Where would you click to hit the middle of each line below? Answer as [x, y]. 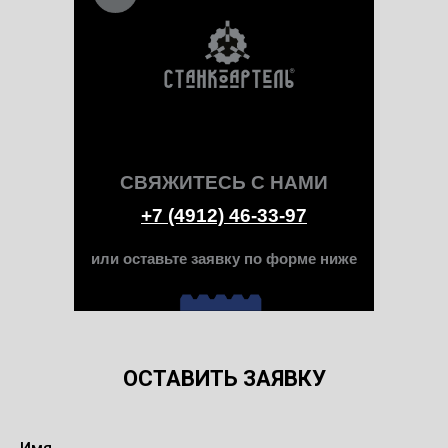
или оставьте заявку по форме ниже [224, 259]
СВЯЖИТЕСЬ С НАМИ [224, 183]
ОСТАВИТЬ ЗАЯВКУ [224, 379]
